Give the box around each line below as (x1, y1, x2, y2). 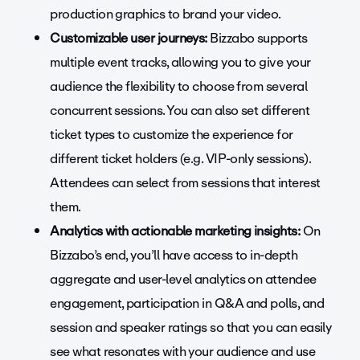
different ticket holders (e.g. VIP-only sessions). (50, 148, 311, 170)
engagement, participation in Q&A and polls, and (50, 292, 325, 315)
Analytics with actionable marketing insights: (50, 220, 301, 243)
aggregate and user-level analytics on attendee (50, 268, 317, 291)
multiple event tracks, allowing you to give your (50, 51, 311, 74)
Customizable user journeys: (50, 27, 207, 50)
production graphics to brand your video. (50, 3, 281, 26)
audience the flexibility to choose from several (50, 76, 308, 98)
